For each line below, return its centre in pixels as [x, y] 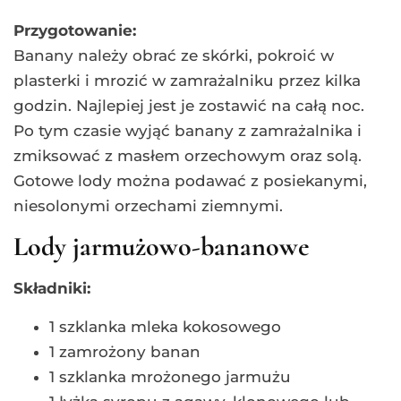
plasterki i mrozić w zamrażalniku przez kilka [187, 81]
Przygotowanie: [75, 31]
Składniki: [52, 289]
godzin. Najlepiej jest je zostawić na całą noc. [189, 106]
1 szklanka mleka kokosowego [165, 327]
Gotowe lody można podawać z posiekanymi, [190, 181]
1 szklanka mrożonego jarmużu [170, 377]
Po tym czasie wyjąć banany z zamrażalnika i [188, 131]
